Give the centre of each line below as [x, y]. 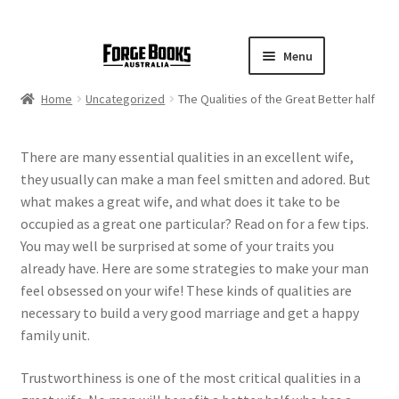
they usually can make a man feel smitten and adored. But [195, 179]
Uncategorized [126, 99]
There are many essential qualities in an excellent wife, [187, 157]
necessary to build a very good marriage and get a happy [189, 313]
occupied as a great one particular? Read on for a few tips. [194, 224]
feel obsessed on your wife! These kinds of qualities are [186, 291]
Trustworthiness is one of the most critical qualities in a [190, 377]
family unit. [55, 335]
